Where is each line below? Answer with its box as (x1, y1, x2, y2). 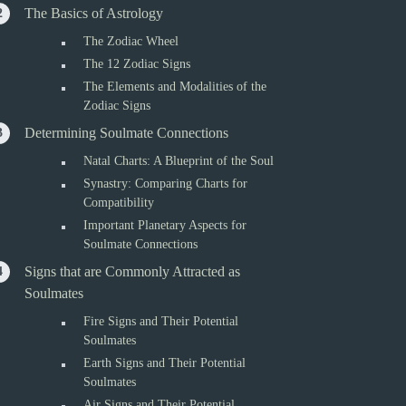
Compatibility (83, 196, 155, 209)
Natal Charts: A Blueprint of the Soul (83, 154, 275, 168)
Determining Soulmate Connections (24, 125, 229, 140)
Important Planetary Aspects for (83, 218, 247, 232)
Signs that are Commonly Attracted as (24, 264, 241, 279)
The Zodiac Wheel (83, 34, 179, 48)
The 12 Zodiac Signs (83, 57, 191, 71)
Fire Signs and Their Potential (83, 314, 239, 328)
